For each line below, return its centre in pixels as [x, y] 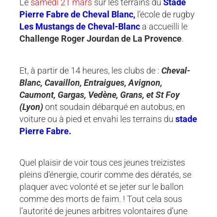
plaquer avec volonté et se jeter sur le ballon [101, 187]
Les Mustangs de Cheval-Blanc [80, 27]
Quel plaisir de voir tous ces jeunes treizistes [102, 163]
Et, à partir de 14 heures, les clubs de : [90, 70]
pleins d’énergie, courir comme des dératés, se [105, 175]
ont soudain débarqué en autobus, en [115, 107]
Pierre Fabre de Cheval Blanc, [77, 15]
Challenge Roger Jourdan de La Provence [101, 39]
